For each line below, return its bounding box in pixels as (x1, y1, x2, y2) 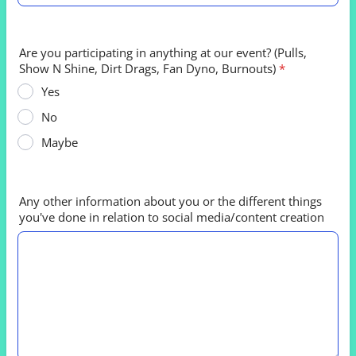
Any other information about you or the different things (19, 193, 322, 209)
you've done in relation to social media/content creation (19, 209, 324, 225)
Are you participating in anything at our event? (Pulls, (19, 44, 307, 60)
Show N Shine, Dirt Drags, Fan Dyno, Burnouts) (19, 60, 276, 76)
